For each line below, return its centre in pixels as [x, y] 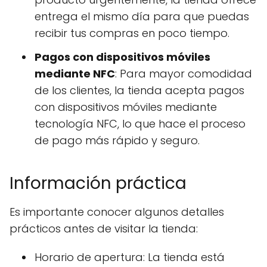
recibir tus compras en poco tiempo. [132, 33]
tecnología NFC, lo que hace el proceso [140, 124]
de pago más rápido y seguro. [117, 141]
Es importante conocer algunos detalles [117, 212]
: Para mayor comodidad [184, 74]
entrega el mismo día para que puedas [142, 17]
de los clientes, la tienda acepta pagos [139, 91]
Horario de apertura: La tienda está [130, 257]
